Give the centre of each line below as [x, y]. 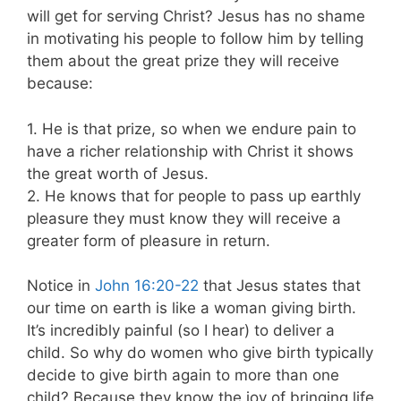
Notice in [61, 286]
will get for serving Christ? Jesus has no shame [196, 17]
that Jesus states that [280, 286]
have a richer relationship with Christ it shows [190, 151]
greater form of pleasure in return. [149, 240]
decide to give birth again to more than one [183, 375]
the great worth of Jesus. [118, 173]
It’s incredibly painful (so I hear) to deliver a [181, 331]
